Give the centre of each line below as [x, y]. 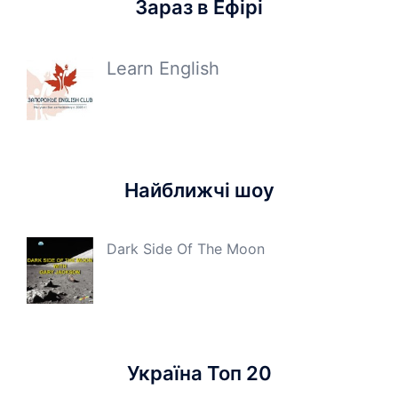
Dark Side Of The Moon [186, 249]
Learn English [163, 68]
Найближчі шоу [199, 190]
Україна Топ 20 [199, 373]
